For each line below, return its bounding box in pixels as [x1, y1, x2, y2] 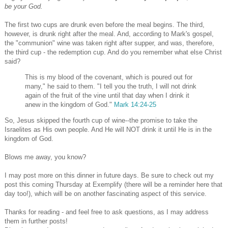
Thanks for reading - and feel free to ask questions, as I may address [5, 208, 209, 216]
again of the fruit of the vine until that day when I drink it [25, 92, 189, 100]
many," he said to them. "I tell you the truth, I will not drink [25, 82, 196, 91]
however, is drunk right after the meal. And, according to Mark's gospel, [5, 30, 214, 38]
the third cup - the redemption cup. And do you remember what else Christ [5, 48, 222, 56]
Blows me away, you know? [5, 153, 86, 161]
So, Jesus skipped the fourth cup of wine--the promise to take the [5, 117, 197, 125]
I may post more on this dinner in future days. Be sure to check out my [5, 172, 214, 180]
